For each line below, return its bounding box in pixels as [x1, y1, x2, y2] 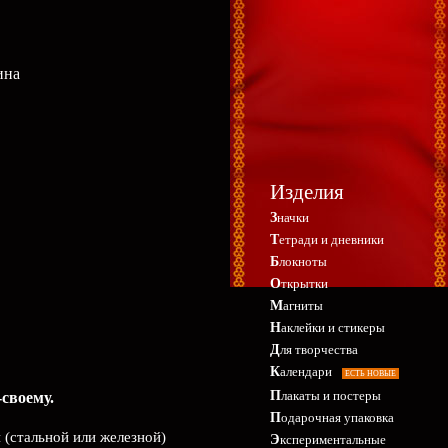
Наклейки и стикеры [281, 320, 385, 335]
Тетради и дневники [279, 232, 384, 247]
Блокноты [279, 254, 327, 269]
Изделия [270, 180, 344, 204]
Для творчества [280, 342, 358, 357]
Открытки [281, 276, 328, 291]
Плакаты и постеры [281, 388, 381, 403]
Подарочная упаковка [281, 410, 394, 425]
